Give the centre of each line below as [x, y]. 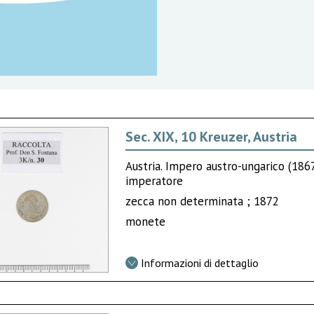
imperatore [155, 180]
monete [146, 221]
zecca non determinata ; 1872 [203, 201]
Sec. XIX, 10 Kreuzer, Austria [212, 136]
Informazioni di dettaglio [200, 262]
